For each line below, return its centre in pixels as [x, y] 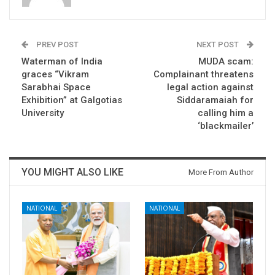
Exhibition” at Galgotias [72, 100]
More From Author [221, 172]
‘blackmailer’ [226, 126]
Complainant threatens [203, 74]
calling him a [226, 113]
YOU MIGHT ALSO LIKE [72, 172]
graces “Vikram [55, 74]
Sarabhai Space [56, 87]
